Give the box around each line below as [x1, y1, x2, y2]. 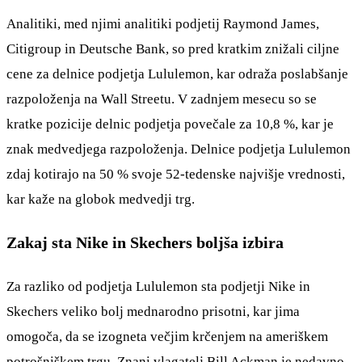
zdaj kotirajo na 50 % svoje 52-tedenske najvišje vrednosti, [6, 166, 345, 182]
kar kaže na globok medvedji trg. [6, 191, 195, 207]
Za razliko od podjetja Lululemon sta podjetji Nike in [6, 278, 310, 294]
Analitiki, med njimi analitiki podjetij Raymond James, [6, 15, 319, 32]
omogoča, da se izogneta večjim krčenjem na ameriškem [6, 328, 328, 344]
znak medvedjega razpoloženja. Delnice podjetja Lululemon [6, 141, 351, 157]
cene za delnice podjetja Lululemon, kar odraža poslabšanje [6, 65, 348, 82]
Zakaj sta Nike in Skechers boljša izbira [6, 233, 284, 251]
